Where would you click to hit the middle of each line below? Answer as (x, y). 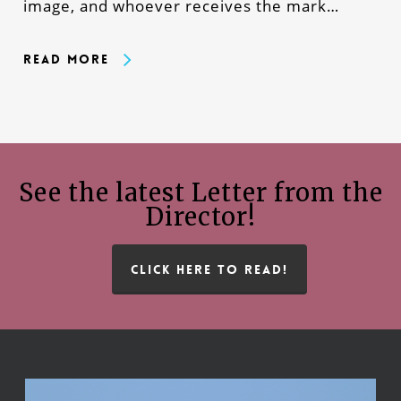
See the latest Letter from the (200, 193)
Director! (200, 217)
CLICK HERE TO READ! (209, 270)
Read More (66, 60)
